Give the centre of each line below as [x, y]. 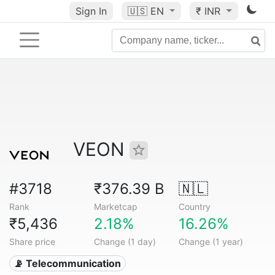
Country [194, 207]
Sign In [91, 11]
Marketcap [115, 207]
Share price [32, 242]
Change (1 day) [125, 242]
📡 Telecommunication [68, 263]
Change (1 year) [211, 242]
